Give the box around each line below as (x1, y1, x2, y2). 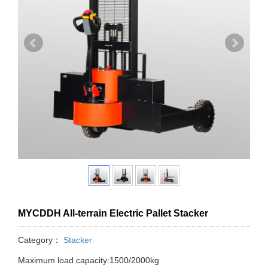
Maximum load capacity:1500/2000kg (18, 255, 159, 265)
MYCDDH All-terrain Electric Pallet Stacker (18, 208, 208, 218)
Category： (18, 235, 61, 245)
